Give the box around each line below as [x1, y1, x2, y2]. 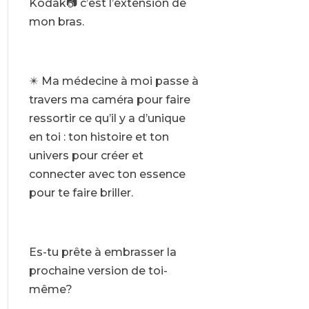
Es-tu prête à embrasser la [28, 246, 177, 259]
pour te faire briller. [28, 186, 133, 200]
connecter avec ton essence [28, 168, 186, 181]
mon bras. [28, 15, 84, 29]
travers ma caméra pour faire [28, 93, 190, 107]
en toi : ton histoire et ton [28, 130, 169, 144]
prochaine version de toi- [28, 264, 168, 278]
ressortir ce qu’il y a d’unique [28, 112, 186, 126]
